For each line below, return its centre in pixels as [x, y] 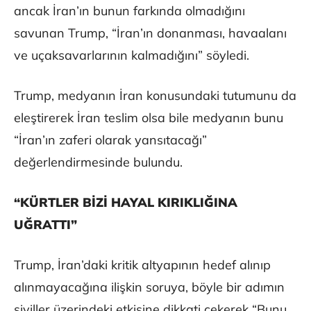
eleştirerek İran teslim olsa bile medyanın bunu [149, 117]
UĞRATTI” [45, 224]
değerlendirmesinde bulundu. [98, 162]
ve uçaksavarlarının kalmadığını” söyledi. [132, 55]
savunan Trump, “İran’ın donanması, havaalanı [150, 33]
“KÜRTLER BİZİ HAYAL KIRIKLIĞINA [126, 202]
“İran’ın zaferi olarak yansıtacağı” [110, 140]
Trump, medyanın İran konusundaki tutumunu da [155, 95]
